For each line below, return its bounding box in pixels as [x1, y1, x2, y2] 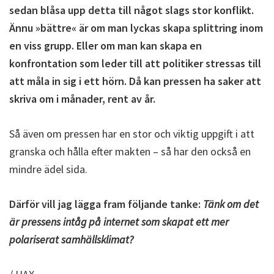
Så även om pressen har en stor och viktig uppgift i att [9, 127, 254, 141]
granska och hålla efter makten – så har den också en [9, 144, 251, 158]
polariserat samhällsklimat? [9, 232, 133, 246]
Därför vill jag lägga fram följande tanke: [9, 197, 203, 211]
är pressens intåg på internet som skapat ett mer [9, 215, 229, 229]
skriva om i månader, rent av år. [9, 92, 155, 106]
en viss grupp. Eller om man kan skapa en [9, 39, 202, 53]
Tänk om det [203, 197, 259, 211]
